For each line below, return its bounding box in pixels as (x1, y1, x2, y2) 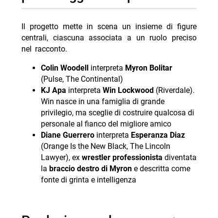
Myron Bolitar (125, 63, 172, 73)
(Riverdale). (153, 86, 195, 95)
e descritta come (131, 164, 190, 174)
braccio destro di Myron (49, 164, 132, 174)
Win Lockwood (102, 86, 154, 95)
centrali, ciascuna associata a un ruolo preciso (21, 33, 197, 43)
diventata (162, 153, 197, 163)
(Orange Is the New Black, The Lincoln (40, 142, 170, 151)
